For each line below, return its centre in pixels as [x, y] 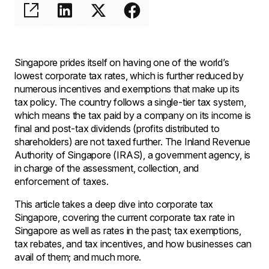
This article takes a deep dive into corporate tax [114, 204]
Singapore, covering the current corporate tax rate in [125, 217]
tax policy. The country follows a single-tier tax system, [130, 102]
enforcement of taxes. [62, 181]
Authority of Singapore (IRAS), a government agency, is [133, 155]
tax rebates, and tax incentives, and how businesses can [133, 244]
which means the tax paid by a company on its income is [133, 115]
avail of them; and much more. [78, 257]
